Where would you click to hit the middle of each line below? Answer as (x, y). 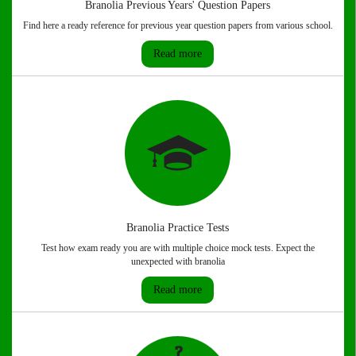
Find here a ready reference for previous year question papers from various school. (178, 26)
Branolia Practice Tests (178, 228)
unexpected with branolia (178, 262)
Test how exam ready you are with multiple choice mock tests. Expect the (178, 248)
